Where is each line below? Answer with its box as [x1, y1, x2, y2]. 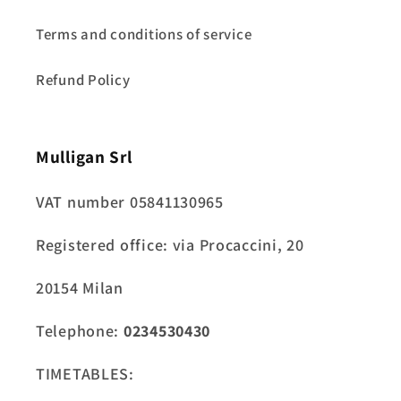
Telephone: [36, 320, 124, 341]
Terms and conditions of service [36, 23, 252, 44]
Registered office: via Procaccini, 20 [36, 234, 304, 255]
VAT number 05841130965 [36, 191, 224, 212]
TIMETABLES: [36, 363, 134, 384]
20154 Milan [36, 277, 124, 298]
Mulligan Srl [36, 144, 132, 168]
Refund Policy [36, 69, 131, 90]
